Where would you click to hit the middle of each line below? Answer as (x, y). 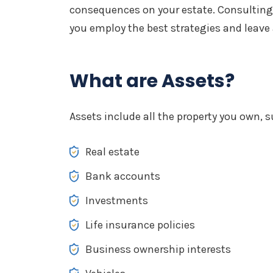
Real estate (112, 152)
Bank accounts (123, 176)
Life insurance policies (140, 225)
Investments (117, 200)
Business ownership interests (158, 249)
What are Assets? (152, 81)
